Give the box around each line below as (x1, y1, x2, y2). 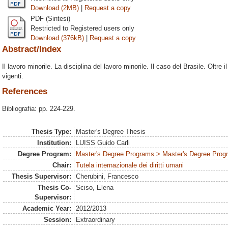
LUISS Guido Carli (76, 139, 130, 147)
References (2, 87, 47, 97)
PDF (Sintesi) (31, 14, 70, 22)
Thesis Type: (31, 128, 71, 135)
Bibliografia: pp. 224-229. (2, 105, 75, 113)
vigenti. (2, 72, 23, 80)
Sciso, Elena (76, 184, 114, 191)
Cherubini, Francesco (76, 173, 139, 180)
